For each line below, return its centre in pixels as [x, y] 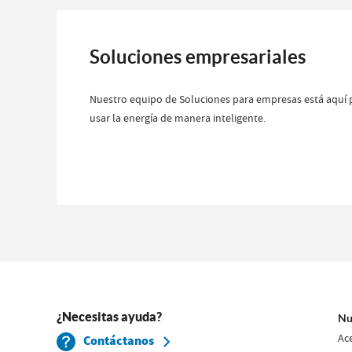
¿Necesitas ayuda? [110, 317]
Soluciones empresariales [198, 57]
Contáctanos [120, 341]
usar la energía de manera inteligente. [178, 118]
